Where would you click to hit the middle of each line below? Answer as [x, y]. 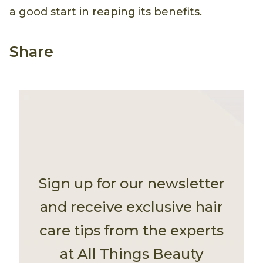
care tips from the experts [131, 230]
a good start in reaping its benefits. [106, 12]
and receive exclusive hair [131, 207]
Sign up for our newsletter [131, 183]
